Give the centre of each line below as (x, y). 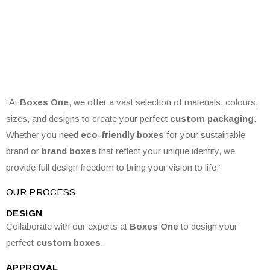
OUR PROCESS (41, 192)
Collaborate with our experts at (68, 226)
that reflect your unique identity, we (166, 151)
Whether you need (43, 135)
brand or (24, 151)
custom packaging (212, 118)
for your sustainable (205, 135)
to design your (208, 226)
